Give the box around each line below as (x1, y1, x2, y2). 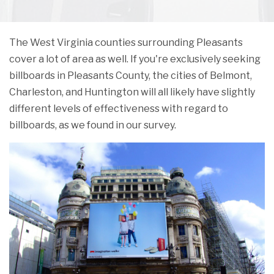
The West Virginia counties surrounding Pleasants (9, 37, 243, 49)
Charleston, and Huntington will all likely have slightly (9, 86, 255, 98)
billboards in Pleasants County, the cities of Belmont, (9, 70, 252, 82)
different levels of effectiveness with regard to (9, 103, 228, 115)
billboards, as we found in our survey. (9, 119, 176, 131)
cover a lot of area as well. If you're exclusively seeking (9, 53, 261, 65)
